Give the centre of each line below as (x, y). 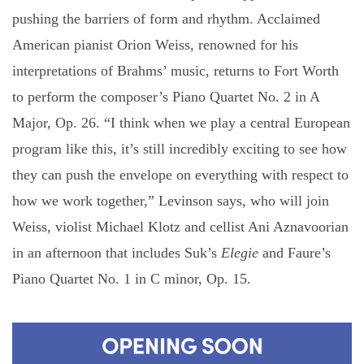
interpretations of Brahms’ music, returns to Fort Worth (175, 71)
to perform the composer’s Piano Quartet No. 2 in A (166, 97)
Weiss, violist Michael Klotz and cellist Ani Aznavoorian (180, 227)
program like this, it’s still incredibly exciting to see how (180, 149)
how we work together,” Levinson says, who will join (171, 201)
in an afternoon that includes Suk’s (117, 253)
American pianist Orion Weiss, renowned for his (155, 45)
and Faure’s (295, 253)
